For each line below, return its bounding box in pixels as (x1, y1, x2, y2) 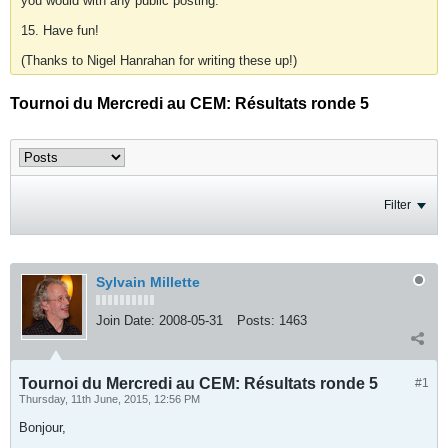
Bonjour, (19, 420, 66, 435)
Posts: (237, 313, 275, 328)
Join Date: (96, 313, 155, 328)
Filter (384, 198, 411, 212)
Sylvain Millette (96, 274, 200, 290)
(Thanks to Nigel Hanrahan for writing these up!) (21, 53, 297, 68)
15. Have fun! (21, 23, 99, 38)
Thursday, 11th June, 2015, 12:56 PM (19, 393, 200, 405)
